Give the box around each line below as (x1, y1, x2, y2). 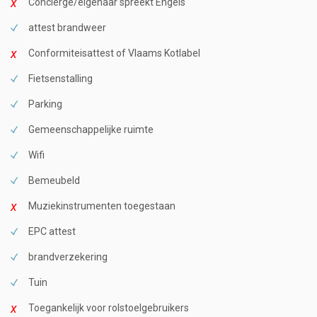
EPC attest (28, 225, 76, 237)
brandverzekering (28, 250, 108, 263)
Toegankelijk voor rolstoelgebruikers (28, 301, 189, 313)
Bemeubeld (28, 174, 80, 186)
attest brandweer (28, 21, 106, 33)
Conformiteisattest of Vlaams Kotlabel (28, 47, 200, 59)
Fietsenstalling (28, 72, 93, 84)
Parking (28, 98, 62, 110)
